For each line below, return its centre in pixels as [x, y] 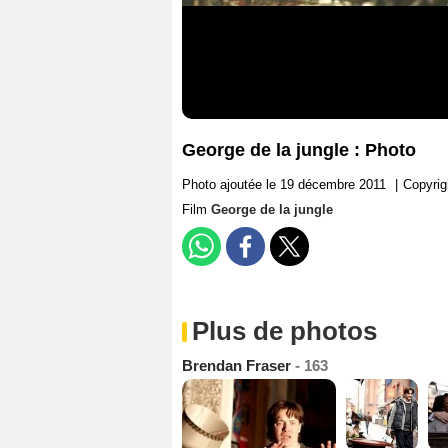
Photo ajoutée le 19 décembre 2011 [284, 185]
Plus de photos [284, 331]
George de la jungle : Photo [299, 150]
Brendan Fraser [238, 366]
